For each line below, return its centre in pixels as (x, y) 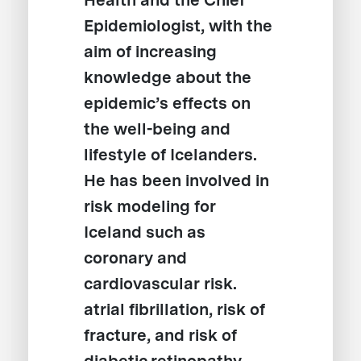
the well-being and (158, 129)
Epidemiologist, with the (178, 26)
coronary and (136, 258)
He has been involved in (177, 181)
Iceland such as (145, 232)
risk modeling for (150, 207)
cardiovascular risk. (161, 284)
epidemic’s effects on (168, 104)
